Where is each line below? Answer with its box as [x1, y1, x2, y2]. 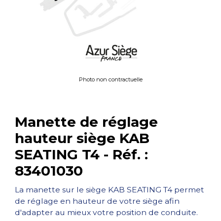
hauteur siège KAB [15, 130, 149, 147]
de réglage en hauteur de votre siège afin [15, 196, 180, 206]
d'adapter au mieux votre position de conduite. [15, 208, 198, 217]
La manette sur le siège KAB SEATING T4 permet [15, 185, 204, 194]
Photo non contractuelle [78, 76, 143, 83]
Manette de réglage [15, 113, 158, 130]
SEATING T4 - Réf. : [15, 146, 148, 163]
